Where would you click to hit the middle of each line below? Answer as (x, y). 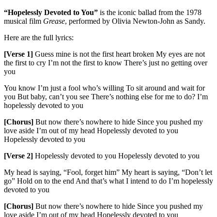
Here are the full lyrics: (39, 37)
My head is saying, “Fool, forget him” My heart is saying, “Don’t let (108, 172)
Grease (54, 21)
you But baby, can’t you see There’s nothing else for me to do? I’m (106, 96)
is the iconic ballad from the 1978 (150, 12)
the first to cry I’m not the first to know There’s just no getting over (106, 62)
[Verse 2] (18, 155)
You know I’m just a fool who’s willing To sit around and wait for (104, 88)
